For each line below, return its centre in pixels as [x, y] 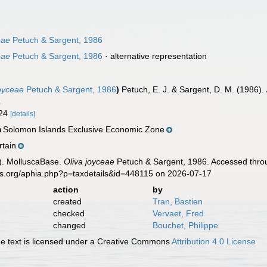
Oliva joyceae [89, 162]
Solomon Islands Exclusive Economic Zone [84, 129]
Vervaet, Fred [178, 213]
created [67, 201]
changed [69, 225]
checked [69, 213]
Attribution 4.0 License [214, 241]
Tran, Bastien [177, 201]
